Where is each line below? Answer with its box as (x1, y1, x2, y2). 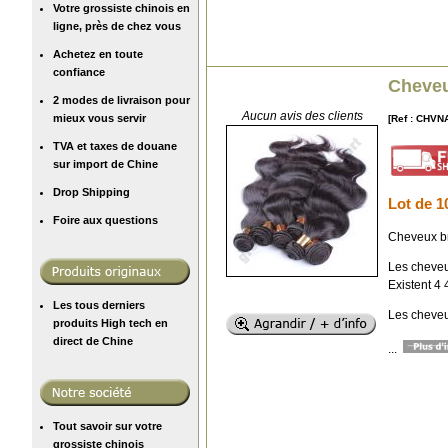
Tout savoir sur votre (53, 419, 162, 432)
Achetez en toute (53, 47, 143, 60)
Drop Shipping (53, 185, 130, 198)
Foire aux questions (53, 213, 158, 226)
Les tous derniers (53, 298, 145, 311)
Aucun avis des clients (241, 108, 363, 123)
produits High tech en (53, 316, 168, 329)
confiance (53, 65, 105, 78)
